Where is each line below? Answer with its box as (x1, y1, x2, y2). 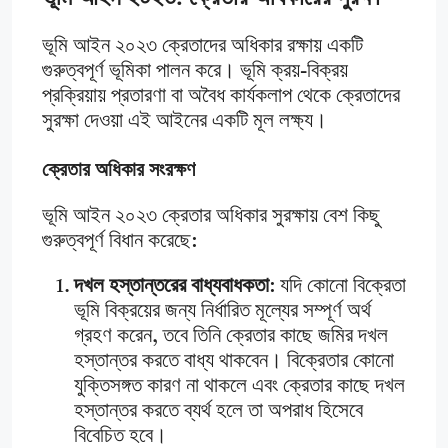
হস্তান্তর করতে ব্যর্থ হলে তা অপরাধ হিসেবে (74, 400, 363, 422)
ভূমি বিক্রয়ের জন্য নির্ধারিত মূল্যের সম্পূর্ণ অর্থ (74, 300, 371, 322)
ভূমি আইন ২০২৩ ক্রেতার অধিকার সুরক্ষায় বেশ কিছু (42, 205, 380, 227)
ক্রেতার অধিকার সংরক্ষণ (42, 156, 195, 181)
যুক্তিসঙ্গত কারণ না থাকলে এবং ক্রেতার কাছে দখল (74, 375, 405, 397)
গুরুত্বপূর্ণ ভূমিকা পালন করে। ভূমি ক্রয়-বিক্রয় (42, 60, 348, 82)
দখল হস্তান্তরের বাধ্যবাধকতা (74, 275, 269, 297)
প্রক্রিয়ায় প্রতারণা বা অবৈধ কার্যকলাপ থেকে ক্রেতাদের (42, 85, 400, 107)
